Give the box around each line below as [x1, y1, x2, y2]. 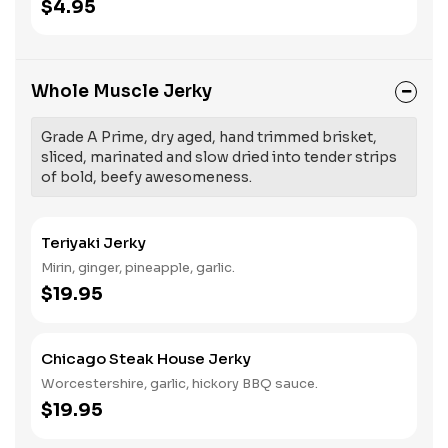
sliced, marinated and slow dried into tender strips [41, 148, 397, 166]
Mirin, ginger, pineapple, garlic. [41, 259, 235, 276]
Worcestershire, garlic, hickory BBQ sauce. [41, 375, 318, 392]
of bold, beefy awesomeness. [41, 168, 252, 186]
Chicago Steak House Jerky [41, 349, 251, 368]
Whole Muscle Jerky [31, 81, 212, 102]
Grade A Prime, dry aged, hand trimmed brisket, [41, 128, 377, 146]
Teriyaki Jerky [41, 233, 146, 252]
